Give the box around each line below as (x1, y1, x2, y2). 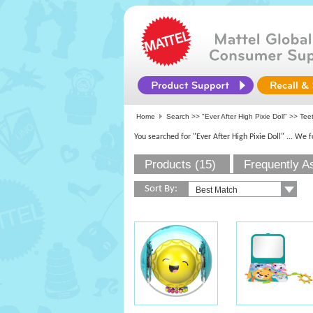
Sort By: (145, 184, 177, 194)
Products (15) (145, 158, 216, 171)
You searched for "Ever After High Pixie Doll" (134, 133, 284, 141)
